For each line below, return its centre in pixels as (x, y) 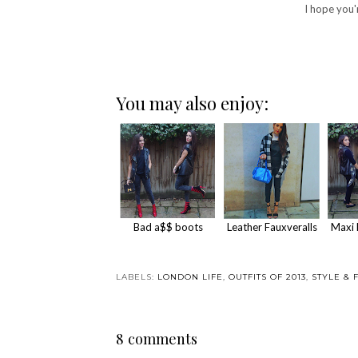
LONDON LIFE (190, 276)
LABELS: (137, 276)
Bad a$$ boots (168, 227)
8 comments (157, 338)
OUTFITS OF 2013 (267, 276)
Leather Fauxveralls (272, 227)
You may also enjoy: (192, 103)
